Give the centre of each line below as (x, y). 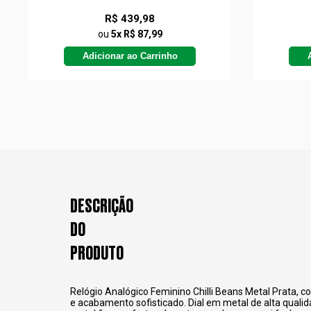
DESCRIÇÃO (101, 207)
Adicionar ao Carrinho (130, 56)
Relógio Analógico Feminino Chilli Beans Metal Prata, (185, 292)
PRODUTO (96, 254)
